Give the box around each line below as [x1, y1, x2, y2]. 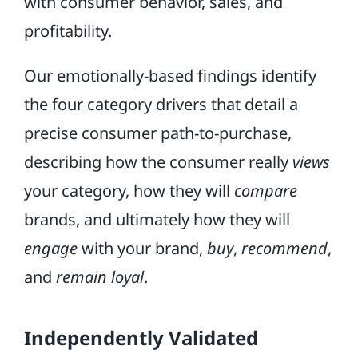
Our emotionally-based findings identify [23, 65, 316, 86]
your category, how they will [23, 180, 234, 201]
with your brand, [77, 237, 207, 259]
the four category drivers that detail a [23, 93, 298, 115]
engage [23, 237, 78, 259]
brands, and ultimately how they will [23, 209, 290, 230]
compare [233, 180, 297, 201]
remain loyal [55, 266, 144, 288]
